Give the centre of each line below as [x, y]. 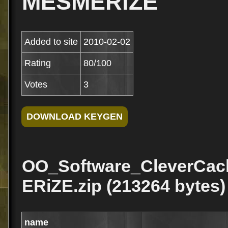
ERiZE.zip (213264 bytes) [124, 186]
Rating [38, 63]
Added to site [51, 42]
